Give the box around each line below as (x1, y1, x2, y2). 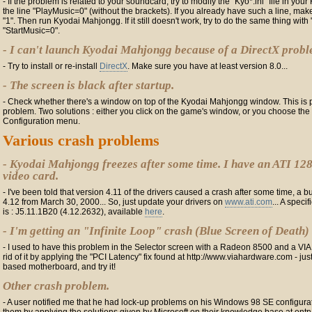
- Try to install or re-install (3, 61, 100, 71)
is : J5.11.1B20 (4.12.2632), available (3, 207, 145, 217)
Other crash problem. (3, 279, 109, 292)
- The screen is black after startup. (3, 79, 174, 92)
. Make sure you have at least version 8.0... (127, 61, 288, 71)
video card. (3, 169, 58, 182)
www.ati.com (225, 197, 272, 207)
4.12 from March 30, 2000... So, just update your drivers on (3, 197, 225, 207)
